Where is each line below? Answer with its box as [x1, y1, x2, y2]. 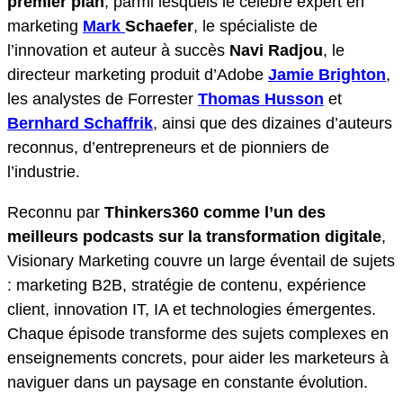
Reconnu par [7, 202, 104, 221]
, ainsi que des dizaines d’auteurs [153, 113, 392, 132]
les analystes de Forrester [7, 89, 198, 108]
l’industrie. [7, 162, 80, 181]
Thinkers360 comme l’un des [104, 202, 326, 221]
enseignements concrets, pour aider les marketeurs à [7, 348, 389, 367]
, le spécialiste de [193, 16, 318, 35]
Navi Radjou [229, 40, 323, 59]
